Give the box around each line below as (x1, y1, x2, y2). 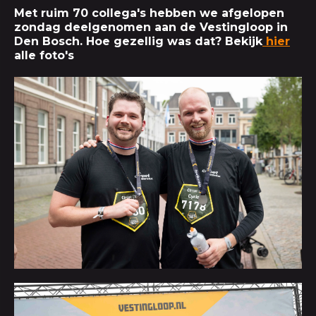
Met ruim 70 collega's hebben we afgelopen (14, 6, 284, 20)
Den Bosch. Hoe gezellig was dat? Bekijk (14, 35, 262, 49)
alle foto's (14, 49, 74, 63)
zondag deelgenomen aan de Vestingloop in (14, 20, 288, 35)
